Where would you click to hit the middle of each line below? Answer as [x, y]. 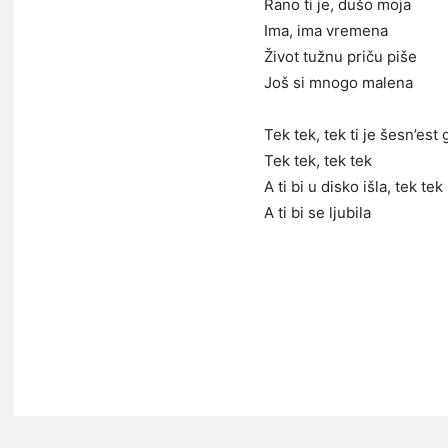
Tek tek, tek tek [318, 160]
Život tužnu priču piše [340, 56]
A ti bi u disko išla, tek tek [353, 186]
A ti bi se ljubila [317, 212]
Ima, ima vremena [326, 30]
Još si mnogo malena [338, 82]
